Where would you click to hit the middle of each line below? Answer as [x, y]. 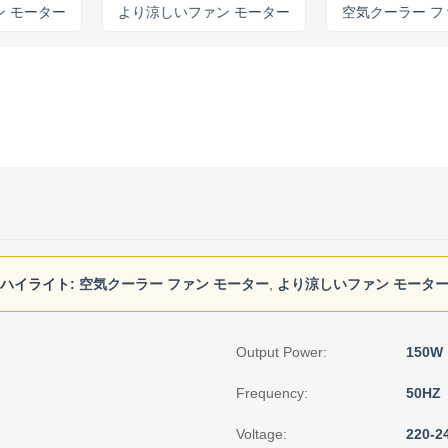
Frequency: [272, 393]
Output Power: [281, 352]
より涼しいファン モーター [158, 12]
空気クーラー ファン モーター [173, 284]
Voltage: [261, 434]
